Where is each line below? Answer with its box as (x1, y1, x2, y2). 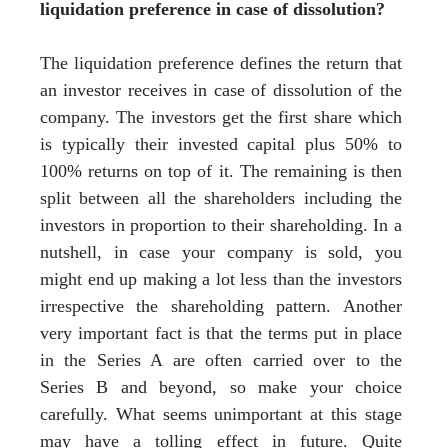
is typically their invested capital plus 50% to (40, 133, 402, 154)
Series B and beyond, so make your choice (40, 376, 402, 397)
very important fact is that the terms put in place (40, 322, 402, 343)
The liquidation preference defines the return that (40, 52, 402, 73)
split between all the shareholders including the (40, 187, 402, 208)
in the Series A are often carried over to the (40, 349, 402, 370)
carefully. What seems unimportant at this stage (40, 403, 402, 424)
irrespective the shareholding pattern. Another (40, 295, 402, 316)
